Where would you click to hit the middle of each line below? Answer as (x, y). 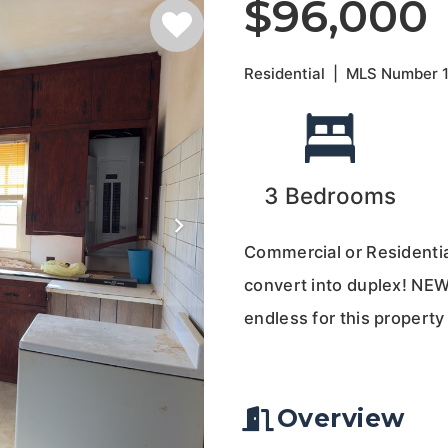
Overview (340, 418)
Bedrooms (341, 195)
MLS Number (394, 73)
